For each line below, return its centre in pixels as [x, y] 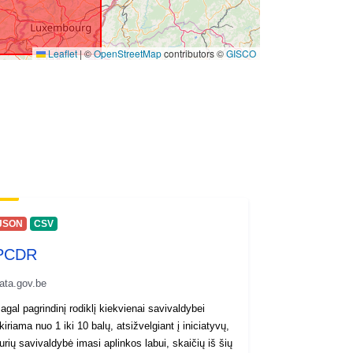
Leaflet [61, 53]
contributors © [194, 53]
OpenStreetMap [128, 53]
